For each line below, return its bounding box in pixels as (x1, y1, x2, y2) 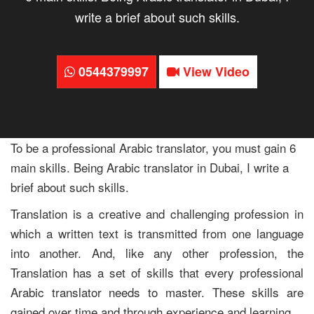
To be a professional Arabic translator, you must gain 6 (11, 139, 296, 156)
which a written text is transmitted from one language (11, 224, 303, 242)
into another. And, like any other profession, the (11, 244, 303, 261)
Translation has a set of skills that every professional (11, 264, 303, 281)
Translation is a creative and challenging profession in (11, 205, 303, 222)
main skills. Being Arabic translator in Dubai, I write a (11, 158, 289, 176)
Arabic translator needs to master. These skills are (11, 283, 303, 301)
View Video (179, 62, 250, 81)
